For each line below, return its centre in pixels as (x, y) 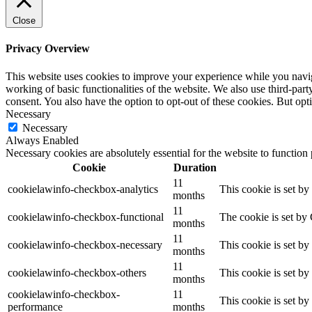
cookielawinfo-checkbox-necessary (85, 244)
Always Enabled (42, 140)
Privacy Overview (48, 49)
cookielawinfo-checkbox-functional (86, 217)
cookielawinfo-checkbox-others (77, 272)
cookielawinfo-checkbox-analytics (83, 189)
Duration (195, 167)
